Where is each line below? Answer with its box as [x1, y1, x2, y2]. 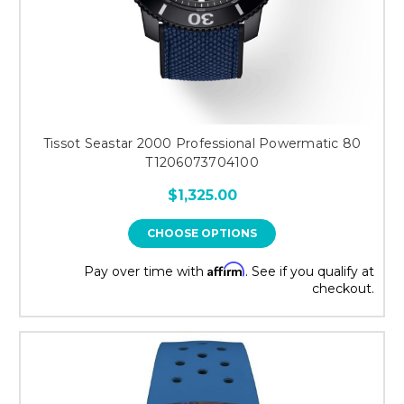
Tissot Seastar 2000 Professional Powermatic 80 [42, 134, 362, 151]
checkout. [312, 280, 374, 297]
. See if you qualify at [245, 262, 374, 280]
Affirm [207, 261, 245, 277]
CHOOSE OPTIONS [147, 225, 257, 240]
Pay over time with [84, 262, 207, 280]
